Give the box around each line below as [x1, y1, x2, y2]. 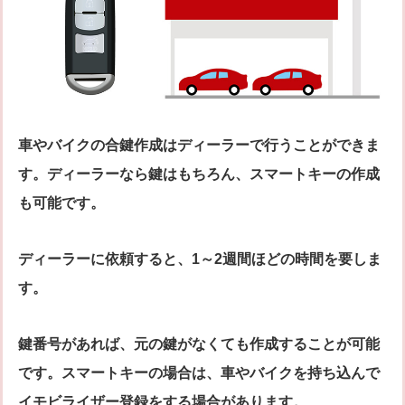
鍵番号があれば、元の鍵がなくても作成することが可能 [18, 335, 380, 352]
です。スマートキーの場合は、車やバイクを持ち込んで [18, 364, 380, 381]
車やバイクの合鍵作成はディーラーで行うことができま [18, 137, 380, 153]
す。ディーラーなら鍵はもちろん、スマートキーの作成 [18, 165, 380, 182]
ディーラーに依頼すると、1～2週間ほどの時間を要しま [18, 250, 381, 267]
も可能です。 [18, 194, 105, 211]
